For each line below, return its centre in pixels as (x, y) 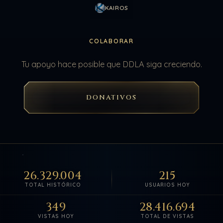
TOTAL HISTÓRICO (53, 185)
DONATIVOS (111, 97)
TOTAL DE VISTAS (167, 217)
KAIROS (116, 8)
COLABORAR (111, 41)
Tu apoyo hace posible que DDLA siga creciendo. (111, 64)
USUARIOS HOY (167, 185)
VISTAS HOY (56, 217)
